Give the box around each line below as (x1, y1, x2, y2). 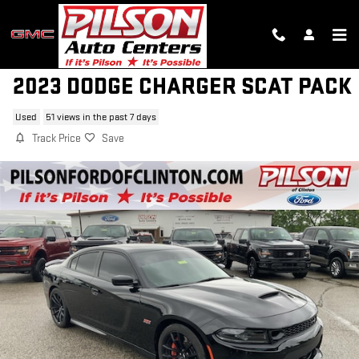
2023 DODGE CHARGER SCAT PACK (13, 73, 352, 101)
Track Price (32, 131, 81, 146)
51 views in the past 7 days (45, 111, 156, 123)
